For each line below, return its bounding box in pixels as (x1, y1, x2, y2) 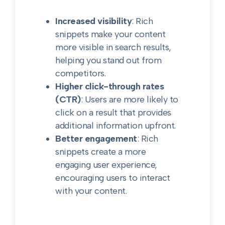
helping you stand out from (55, 55, 162, 66)
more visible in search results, (55, 42, 171, 53)
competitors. (55, 68, 106, 79)
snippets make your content (55, 29, 166, 40)
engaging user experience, (55, 159, 157, 170)
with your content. (55, 185, 127, 196)
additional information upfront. (55, 120, 176, 131)
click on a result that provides (55, 107, 171, 118)
